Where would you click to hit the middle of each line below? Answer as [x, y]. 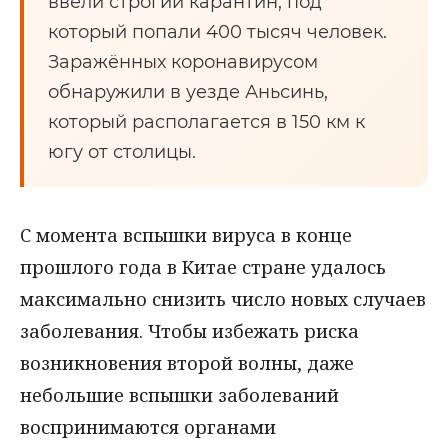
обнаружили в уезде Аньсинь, [188, 92]
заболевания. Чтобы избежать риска [189, 331]
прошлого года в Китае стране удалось [203, 267]
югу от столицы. [122, 152]
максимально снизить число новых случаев [223, 299]
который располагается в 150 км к [206, 122]
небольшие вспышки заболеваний [179, 395]
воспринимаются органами [148, 427]
